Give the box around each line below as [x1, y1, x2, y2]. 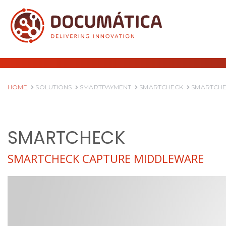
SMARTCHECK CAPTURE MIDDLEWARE [8, 151, 204, 166]
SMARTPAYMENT [78, 83, 132, 91]
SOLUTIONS [34, 83, 72, 91]
